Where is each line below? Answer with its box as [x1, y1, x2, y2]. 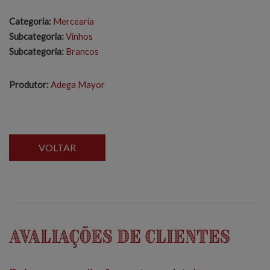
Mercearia [53, 16, 94, 27]
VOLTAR [39, 142, 76, 153]
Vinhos [66, 31, 93, 42]
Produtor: [9, 80, 49, 90]
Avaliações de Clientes [9, 225, 230, 248]
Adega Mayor [51, 80, 105, 90]
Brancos [66, 46, 99, 57]
